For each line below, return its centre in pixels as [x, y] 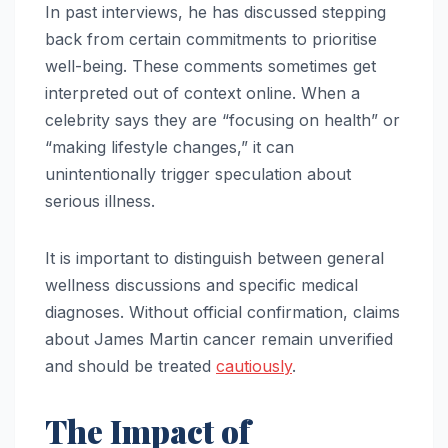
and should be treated [130, 365]
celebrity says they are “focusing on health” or [222, 119]
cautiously [254, 365]
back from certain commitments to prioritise [211, 38]
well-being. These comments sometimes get [210, 65]
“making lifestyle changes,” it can [169, 146]
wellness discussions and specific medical [201, 284]
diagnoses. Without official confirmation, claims [222, 311]
